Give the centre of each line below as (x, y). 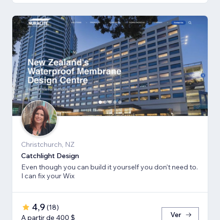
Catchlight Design (50, 155)
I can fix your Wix (48, 176)
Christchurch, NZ (48, 144)
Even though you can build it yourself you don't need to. (110, 167)
